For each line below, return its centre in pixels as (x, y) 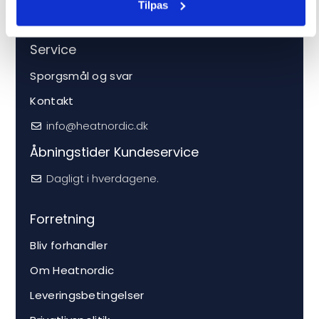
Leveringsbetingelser (87, 296)
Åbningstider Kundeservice (115, 152)
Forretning (63, 219)
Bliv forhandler (69, 246)
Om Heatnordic (72, 271)
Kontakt (52, 101)
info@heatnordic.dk (97, 126)
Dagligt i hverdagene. (102, 179)
